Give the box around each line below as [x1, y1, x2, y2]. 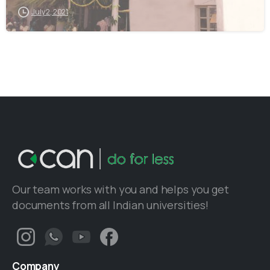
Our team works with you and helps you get [12, 181, 229, 196]
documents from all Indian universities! [12, 197, 209, 212]
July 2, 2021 [31, 7, 69, 17]
